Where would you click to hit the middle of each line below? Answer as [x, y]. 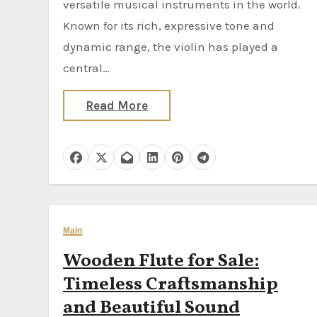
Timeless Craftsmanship [171, 284]
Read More [117, 105]
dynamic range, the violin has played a [171, 47]
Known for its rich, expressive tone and [169, 25]
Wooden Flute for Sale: [161, 261]
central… [86, 68]
